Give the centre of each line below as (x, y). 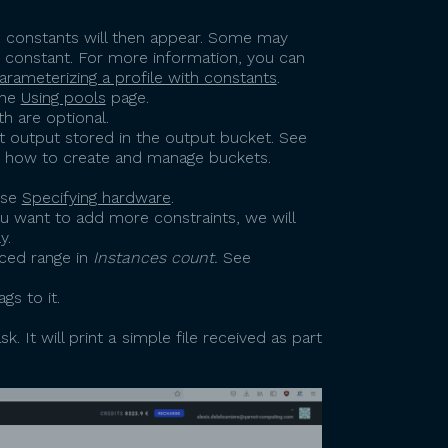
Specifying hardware (96, 197)
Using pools (63, 97)
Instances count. (155, 257)
